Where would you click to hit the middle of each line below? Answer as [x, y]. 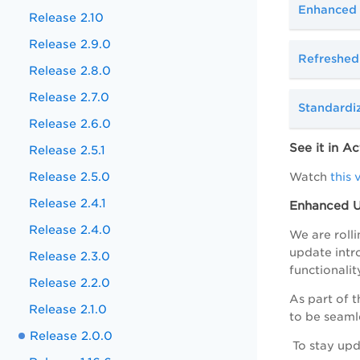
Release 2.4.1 [68, 203]
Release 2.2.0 [70, 282]
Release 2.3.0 [70, 256]
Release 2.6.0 [70, 123]
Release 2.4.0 [70, 229]
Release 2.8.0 [70, 70]
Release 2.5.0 [70, 176]
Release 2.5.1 [67, 150]
